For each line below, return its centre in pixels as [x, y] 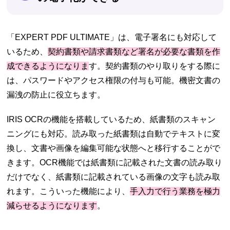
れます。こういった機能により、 [69, 191]
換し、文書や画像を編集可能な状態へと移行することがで [114, 148]
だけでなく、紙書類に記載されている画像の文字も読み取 [114, 177]
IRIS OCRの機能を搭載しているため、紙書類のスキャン [111, 120]
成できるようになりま [48, 66]
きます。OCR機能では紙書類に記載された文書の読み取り [115, 163]
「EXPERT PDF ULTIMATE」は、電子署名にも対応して [112, 37]
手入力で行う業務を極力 [175, 191]
